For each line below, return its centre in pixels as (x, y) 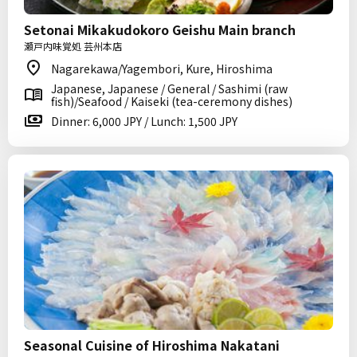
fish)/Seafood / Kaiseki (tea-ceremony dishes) (172, 101)
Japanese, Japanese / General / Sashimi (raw (169, 88)
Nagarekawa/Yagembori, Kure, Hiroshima (162, 69)
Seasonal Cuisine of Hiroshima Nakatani (152, 345)
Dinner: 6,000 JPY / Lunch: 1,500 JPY (144, 121)
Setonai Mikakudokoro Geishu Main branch (160, 29)
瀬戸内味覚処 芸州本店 (73, 46)
